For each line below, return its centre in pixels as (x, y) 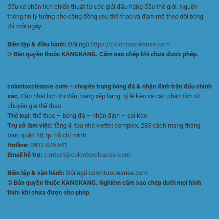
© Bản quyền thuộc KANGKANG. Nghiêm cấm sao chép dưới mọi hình (104, 182)
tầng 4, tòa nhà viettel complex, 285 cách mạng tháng (127, 126)
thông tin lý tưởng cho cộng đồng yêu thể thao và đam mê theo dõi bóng (105, 16)
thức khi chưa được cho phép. (49, 192)
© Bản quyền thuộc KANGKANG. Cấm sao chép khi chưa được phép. (103, 54)
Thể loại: (19, 116)
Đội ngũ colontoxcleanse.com (106, 173)
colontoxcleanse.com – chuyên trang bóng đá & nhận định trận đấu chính (109, 87)
